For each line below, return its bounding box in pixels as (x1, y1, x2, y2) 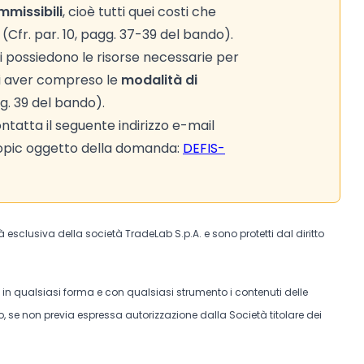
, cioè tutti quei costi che (63, 2, 216, 21)
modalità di (121, 71, 197, 89)
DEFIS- (183, 139, 225, 158)
